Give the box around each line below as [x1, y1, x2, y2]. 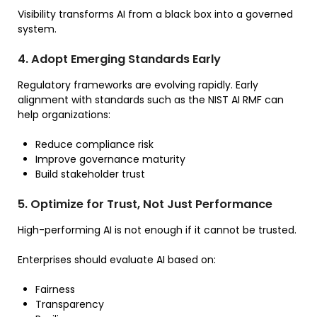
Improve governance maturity [35, 151, 185, 166]
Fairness [35, 282, 75, 296]
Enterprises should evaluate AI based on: [18, 252, 216, 267]
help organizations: [18, 107, 110, 122]
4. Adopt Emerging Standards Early [18, 50, 221, 67]
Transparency [35, 296, 104, 311]
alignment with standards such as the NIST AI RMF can [18, 92, 284, 107]
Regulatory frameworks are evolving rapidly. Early [18, 77, 258, 92]
